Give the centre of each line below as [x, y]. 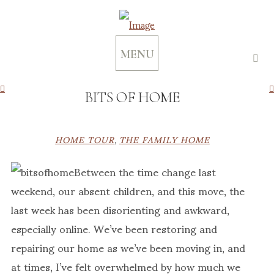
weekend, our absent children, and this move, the [128, 191]
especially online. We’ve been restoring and [114, 228]
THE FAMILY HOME [164, 139]
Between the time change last [145, 172]
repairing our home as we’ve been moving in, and [128, 247]
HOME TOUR [84, 139]
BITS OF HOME [132, 97]
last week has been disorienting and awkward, [120, 209]
